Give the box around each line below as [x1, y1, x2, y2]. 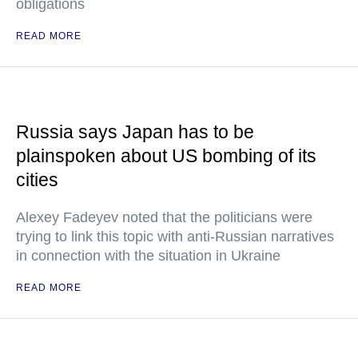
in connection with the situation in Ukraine [16, 248, 280, 264]
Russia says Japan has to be [16, 121, 254, 142]
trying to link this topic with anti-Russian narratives [16, 229, 334, 245]
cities [16, 169, 58, 190]
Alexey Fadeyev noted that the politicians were [16, 209, 312, 225]
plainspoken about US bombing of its [16, 145, 316, 166]
